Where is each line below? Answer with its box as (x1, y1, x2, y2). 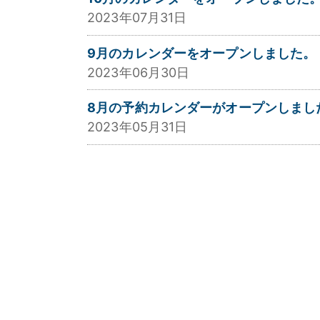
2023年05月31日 (87, 119, 188, 135)
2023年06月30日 (87, 64, 190, 80)
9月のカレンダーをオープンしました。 (87, 45, 316, 61)
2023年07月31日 (87, 9, 187, 25)
